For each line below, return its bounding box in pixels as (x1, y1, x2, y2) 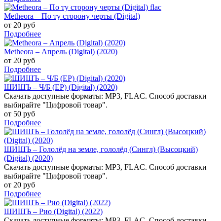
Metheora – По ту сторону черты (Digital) (4, 11, 140, 20)
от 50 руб (4, 109, 35, 118)
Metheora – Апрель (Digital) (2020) (4, 47, 117, 56)
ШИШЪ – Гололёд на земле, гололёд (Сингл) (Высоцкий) (4, 145, 198, 153)
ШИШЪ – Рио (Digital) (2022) (4, 207, 103, 216)
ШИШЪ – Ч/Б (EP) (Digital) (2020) (4, 82, 117, 91)
